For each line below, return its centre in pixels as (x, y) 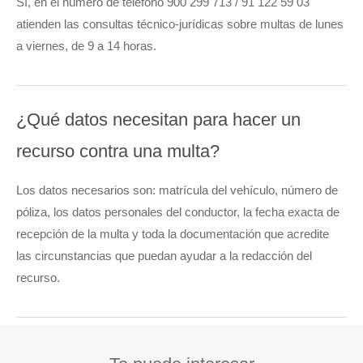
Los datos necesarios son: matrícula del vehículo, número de (177, 190)
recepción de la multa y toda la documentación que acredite (173, 234)
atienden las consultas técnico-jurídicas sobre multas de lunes (180, 24)
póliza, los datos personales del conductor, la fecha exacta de (178, 212)
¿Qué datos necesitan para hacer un (158, 120)
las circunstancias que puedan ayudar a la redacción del (164, 256)
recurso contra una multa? (118, 152)
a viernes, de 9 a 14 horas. (86, 46)
